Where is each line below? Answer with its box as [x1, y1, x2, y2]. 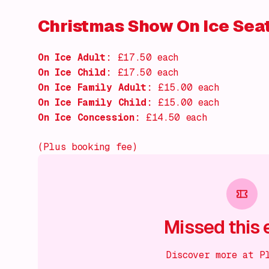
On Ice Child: [38, 67, 112, 78]
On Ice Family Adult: [38, 82, 153, 93]
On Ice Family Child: [38, 97, 153, 108]
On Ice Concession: [38, 112, 141, 123]
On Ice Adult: [38, 52, 112, 63]
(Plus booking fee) [38, 141, 138, 153]
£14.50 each [140, 112, 207, 123]
